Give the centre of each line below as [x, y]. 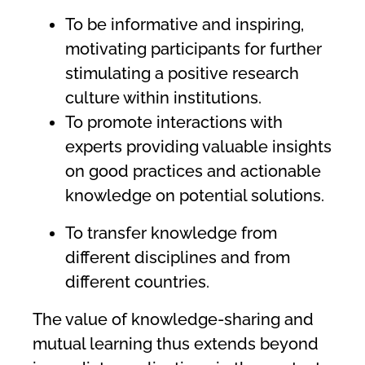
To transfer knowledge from [171, 233]
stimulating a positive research [182, 74]
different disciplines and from [178, 258]
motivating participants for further [193, 49]
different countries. [139, 282]
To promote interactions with [174, 123]
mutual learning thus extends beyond [176, 344]
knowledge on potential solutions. [195, 196]
